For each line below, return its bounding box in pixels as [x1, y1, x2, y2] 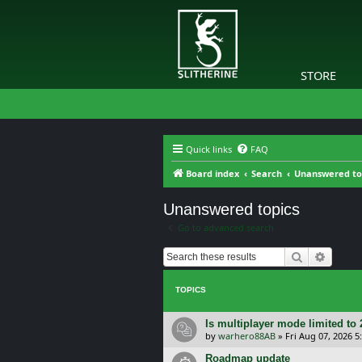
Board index [186, 167, 239, 179]
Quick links [186, 143, 232, 155]
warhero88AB [218, 329, 276, 342]
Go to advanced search [178, 221, 274, 234]
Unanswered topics [163, 200, 300, 218]
